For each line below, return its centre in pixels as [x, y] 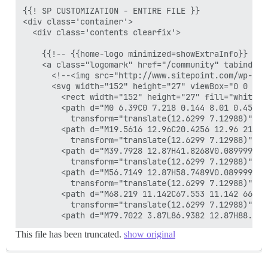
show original [150, 234]
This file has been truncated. [70, 234]
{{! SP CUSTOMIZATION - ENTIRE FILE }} [111, 11]
